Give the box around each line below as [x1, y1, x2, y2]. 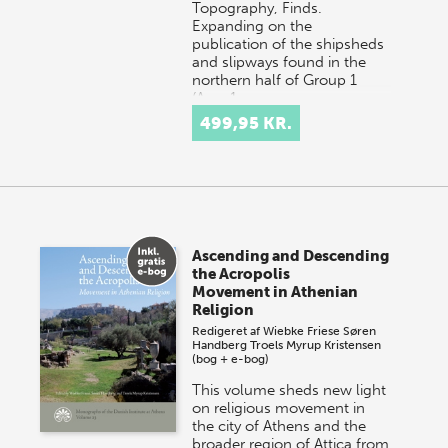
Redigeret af [192, 324, 264, 339]
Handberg [192, 338, 248, 353]
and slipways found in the [192, 53, 367, 72]
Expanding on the [192, 17, 313, 36]
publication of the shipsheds [192, 35, 385, 54]
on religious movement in [192, 399, 366, 418]
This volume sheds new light [192, 381, 387, 400]
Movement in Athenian [192, 283, 359, 302]
